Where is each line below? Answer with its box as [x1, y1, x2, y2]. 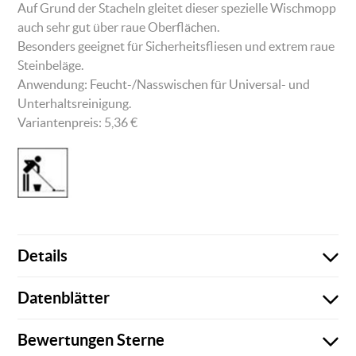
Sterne [114, 331, 165, 350]
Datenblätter [17, 288, 110, 308]
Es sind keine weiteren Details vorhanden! [37, 298, 265, 313]
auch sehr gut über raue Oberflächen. [17, 20, 222, 35]
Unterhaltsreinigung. [17, 96, 132, 111]
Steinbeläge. [17, 58, 84, 73]
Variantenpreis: [17, 115, 105, 130]
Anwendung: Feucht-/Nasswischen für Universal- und [17, 77, 311, 92]
